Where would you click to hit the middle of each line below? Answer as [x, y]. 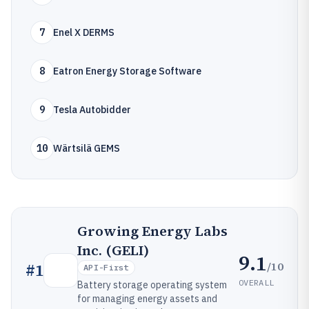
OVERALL [257, 282]
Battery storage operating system [152, 285]
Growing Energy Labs [152, 231]
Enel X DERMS [84, 32]
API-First [106, 267]
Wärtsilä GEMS [87, 148]
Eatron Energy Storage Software [127, 71]
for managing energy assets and [147, 299]
